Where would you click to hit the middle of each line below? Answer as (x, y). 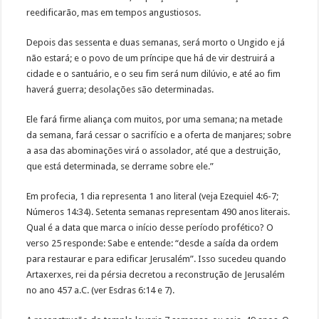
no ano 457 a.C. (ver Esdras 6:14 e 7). (101, 291)
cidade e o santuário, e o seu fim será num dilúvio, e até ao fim (154, 74)
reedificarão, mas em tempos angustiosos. (115, 13)
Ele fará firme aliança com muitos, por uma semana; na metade (155, 120)
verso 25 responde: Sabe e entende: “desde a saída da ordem (153, 244)
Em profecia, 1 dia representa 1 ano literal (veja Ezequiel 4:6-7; (153, 197)
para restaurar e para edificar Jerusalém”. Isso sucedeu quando (157, 259)
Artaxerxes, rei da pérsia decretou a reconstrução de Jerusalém (156, 275)
